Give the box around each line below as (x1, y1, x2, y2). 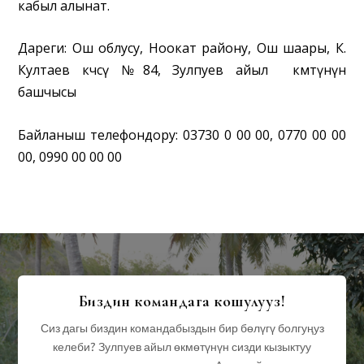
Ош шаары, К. (256, 39, 346, 58)
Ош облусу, (71, 39, 144, 58)
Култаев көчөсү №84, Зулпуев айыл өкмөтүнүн (18, 61, 346, 80)
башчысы (18, 83, 77, 102)
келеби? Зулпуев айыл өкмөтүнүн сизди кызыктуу (53, 340, 311, 356)
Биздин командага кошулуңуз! (78, 292, 286, 312)
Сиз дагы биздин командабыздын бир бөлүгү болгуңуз (40, 321, 324, 337)
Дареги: (18, 39, 67, 58)
